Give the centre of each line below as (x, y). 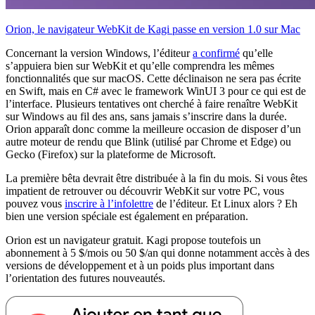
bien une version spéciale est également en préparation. (127, 217)
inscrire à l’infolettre (109, 204)
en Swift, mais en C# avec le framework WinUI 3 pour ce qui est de (156, 91)
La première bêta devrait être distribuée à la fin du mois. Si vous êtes (156, 179)
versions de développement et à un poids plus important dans (140, 266)
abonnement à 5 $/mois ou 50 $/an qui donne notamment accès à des (157, 253)
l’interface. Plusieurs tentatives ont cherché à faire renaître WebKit (152, 104)
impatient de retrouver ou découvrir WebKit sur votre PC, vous (145, 191)
